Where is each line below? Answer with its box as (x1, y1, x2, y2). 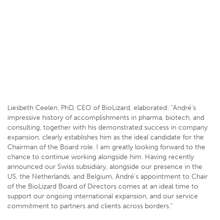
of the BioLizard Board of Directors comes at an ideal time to (7, 182, 198, 191)
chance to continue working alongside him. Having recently (7, 153, 194, 161)
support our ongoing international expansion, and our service (7, 192, 198, 200)
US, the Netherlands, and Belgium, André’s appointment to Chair (7, 172, 208, 181)
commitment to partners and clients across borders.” (7, 202, 173, 210)
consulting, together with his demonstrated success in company (7, 123, 208, 132)
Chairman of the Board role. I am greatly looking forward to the (7, 143, 205, 151)
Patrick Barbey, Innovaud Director (55, 78, 165, 86)
